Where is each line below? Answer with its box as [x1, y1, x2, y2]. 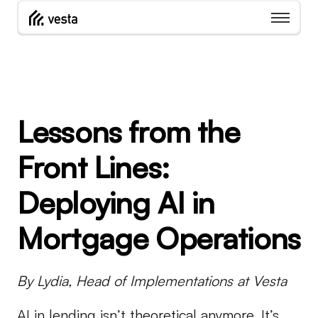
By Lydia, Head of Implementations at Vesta [17, 272, 287, 290]
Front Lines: [17, 148, 169, 185]
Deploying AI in [17, 184, 215, 221]
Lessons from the [17, 113, 241, 150]
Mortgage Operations [17, 219, 301, 256]
